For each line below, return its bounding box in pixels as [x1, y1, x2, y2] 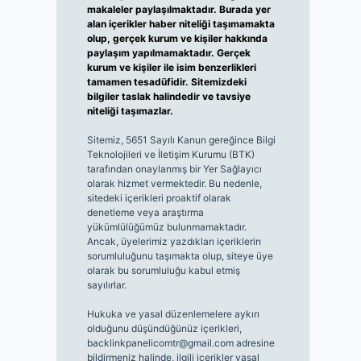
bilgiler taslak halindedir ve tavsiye [86, 90, 251, 103]
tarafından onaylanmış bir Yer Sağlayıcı [86, 163, 262, 176]
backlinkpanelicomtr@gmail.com [86, 337, 234, 350]
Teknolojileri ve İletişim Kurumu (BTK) [86, 148, 255, 161]
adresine [233, 337, 275, 350]
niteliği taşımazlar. [86, 105, 173, 118]
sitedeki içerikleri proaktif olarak [86, 192, 231, 205]
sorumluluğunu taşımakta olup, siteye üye [86, 250, 273, 263]
